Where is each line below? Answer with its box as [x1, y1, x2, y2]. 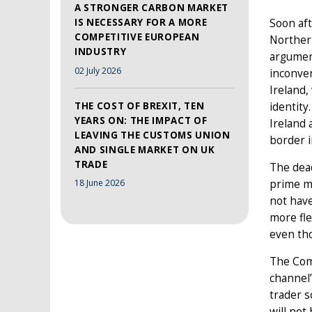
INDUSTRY [75, 45, 127, 58]
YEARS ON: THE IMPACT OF [75, 114, 208, 127]
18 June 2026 [75, 177, 125, 189]
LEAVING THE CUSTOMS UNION [75, 128, 231, 141]
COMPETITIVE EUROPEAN [75, 30, 200, 43]
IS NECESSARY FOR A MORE [75, 15, 208, 29]
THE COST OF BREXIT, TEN [75, 99, 205, 112]
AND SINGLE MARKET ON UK [75, 143, 215, 156]
